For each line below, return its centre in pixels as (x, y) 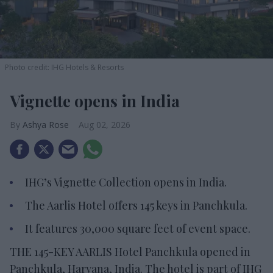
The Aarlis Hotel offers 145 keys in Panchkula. (136, 205)
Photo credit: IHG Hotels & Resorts (64, 67)
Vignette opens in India (95, 101)
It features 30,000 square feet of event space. (138, 228)
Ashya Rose (46, 124)
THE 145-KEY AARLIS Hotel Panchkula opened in (130, 251)
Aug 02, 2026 (105, 124)
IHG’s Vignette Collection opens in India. (126, 182)
